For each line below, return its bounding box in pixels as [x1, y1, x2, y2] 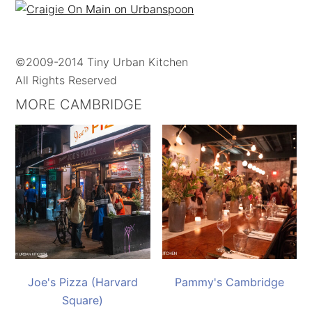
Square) [62, 293, 104, 308]
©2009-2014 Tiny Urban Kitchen [15, 55, 189, 69]
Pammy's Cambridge [174, 275, 284, 290]
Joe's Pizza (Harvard [27, 275, 138, 290]
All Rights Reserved [15, 73, 118, 87]
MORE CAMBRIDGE [15, 96, 143, 113]
